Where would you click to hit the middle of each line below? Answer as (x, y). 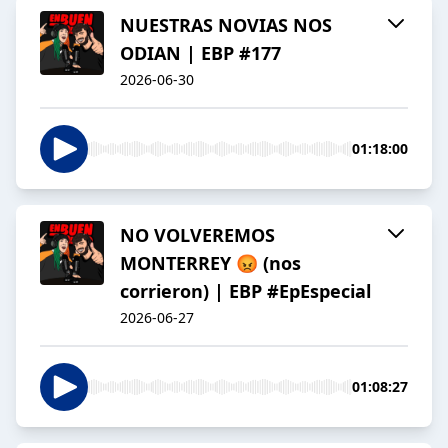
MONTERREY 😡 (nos (210, 263)
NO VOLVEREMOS (197, 235)
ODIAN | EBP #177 (200, 53)
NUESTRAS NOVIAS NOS (226, 25)
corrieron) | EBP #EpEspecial (245, 291)
